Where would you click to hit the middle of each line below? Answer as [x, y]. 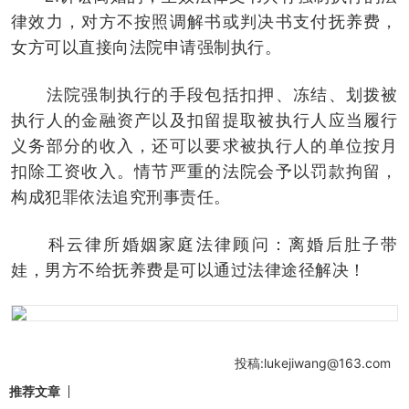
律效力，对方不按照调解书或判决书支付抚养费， [204, 21]
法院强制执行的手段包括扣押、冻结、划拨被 [204, 94]
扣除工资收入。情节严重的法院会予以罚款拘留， [204, 171]
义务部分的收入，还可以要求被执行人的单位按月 [204, 146]
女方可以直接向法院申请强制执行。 [146, 47]
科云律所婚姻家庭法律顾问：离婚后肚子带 [204, 244]
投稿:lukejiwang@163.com [313, 363]
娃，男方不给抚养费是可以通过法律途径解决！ [189, 270]
